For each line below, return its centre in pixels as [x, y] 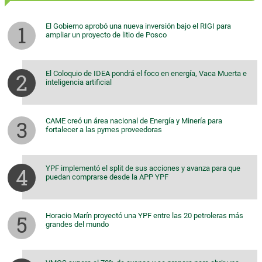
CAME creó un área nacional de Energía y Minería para [134, 121]
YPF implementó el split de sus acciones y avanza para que [143, 168]
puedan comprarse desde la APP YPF [107, 177]
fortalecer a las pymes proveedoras [104, 130]
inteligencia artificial [79, 82]
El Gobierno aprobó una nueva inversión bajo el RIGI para [138, 26]
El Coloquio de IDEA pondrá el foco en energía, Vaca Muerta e [146, 74]
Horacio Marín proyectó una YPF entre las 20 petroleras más [144, 216]
